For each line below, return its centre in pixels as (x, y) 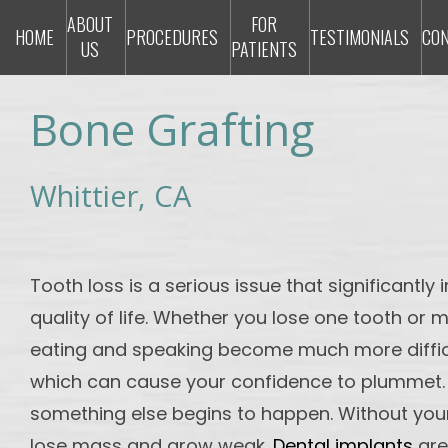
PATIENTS (264, 49)
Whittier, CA (110, 196)
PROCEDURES (172, 37)
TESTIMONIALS (359, 37)
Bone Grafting (172, 129)
